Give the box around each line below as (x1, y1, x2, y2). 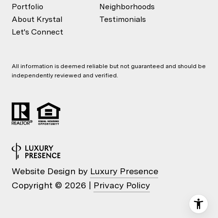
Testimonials (99, 14, 146, 24)
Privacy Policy (93, 180, 150, 190)
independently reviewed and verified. (12, 72, 118, 79)
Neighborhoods (99, 1, 155, 11)
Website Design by (12, 165, 90, 176)
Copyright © (12, 180, 65, 190)
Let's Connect (12, 27, 63, 36)
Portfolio (12, 1, 43, 11)
